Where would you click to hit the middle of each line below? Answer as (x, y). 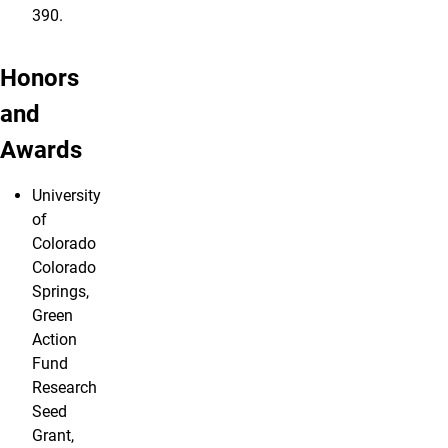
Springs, (60, 292)
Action (54, 340)
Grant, (53, 436)
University (66, 196)
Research (64, 388)
